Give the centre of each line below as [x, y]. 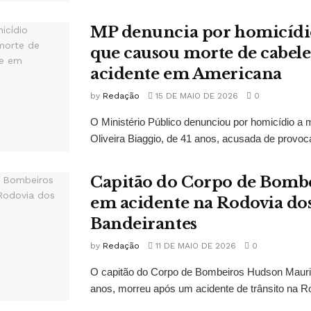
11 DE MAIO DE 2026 [194, 245]
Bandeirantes [144, 224]
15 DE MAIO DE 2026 [195, 95]
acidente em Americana [186, 74]
